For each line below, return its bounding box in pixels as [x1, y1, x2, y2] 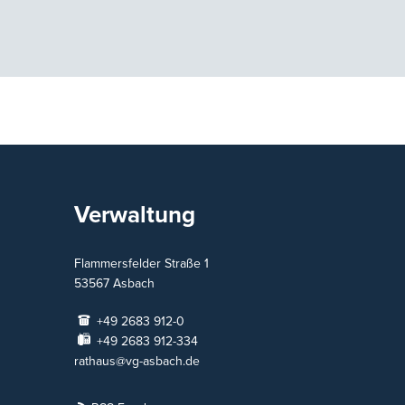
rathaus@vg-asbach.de [74, 353, 200, 369]
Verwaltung [74, 200, 195, 229]
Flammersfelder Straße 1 [74, 255, 209, 271]
